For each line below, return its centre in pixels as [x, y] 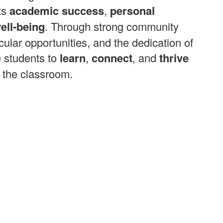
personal [132, 10]
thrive [174, 57]
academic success [57, 10]
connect [112, 57]
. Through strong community [112, 26]
